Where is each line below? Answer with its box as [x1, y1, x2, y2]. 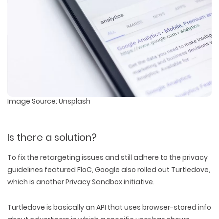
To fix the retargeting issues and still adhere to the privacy [7, 152, 208, 162]
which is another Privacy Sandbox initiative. [7, 176, 154, 187]
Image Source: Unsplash [7, 96, 90, 106]
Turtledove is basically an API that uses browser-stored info [7, 202, 211, 212]
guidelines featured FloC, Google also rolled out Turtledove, [7, 164, 210, 175]
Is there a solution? [7, 130, 97, 144]
